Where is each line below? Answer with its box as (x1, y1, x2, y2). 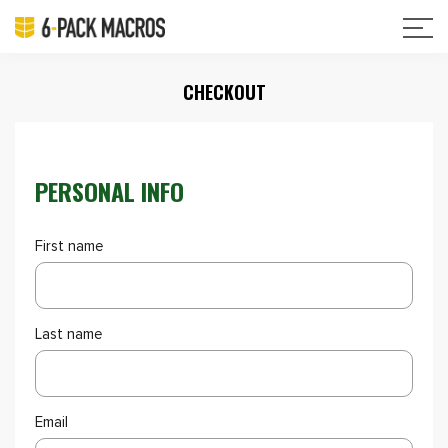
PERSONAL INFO (35, 173, 184, 209)
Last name (35, 327, 103, 342)
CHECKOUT (182, 79, 266, 105)
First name (35, 239, 104, 254)
